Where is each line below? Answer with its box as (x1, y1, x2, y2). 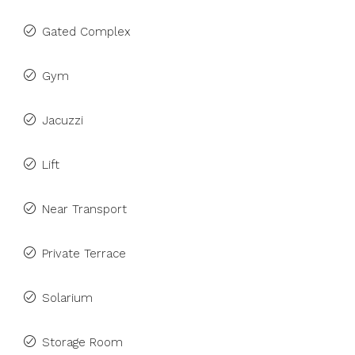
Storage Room (42, 335, 123, 349)
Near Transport (42, 202, 127, 216)
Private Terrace (42, 246, 126, 261)
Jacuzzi (42, 113, 83, 128)
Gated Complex (42, 25, 131, 39)
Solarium (42, 291, 93, 305)
